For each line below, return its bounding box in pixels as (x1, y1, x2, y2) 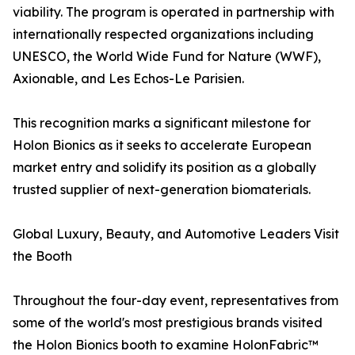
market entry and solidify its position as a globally (13, 159, 316, 176)
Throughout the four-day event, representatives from (13, 292, 338, 309)
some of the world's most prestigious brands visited (13, 315, 323, 331)
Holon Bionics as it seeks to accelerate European (13, 137, 311, 154)
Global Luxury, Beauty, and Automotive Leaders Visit (13, 226, 339, 242)
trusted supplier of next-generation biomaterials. (13, 181, 311, 198)
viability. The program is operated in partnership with (13, 4, 334, 21)
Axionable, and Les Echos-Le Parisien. (13, 71, 244, 87)
